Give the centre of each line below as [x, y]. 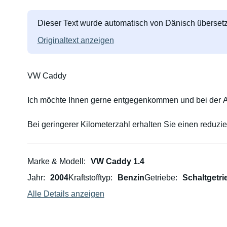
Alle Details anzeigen [66, 194]
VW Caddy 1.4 [117, 161]
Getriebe [160, 178]
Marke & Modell [55, 161]
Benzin [131, 178]
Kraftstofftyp [89, 178]
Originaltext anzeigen [75, 40]
